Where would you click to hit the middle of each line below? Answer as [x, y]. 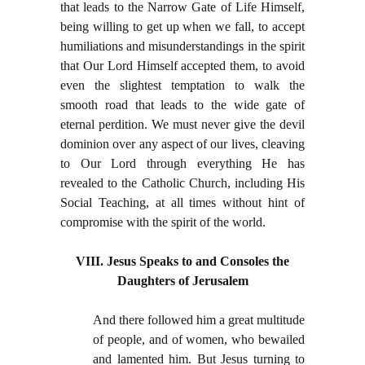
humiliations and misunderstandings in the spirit [182, 46]
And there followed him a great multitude [199, 320]
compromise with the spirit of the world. [163, 222]
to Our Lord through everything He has [182, 164]
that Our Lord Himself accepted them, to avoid [182, 66]
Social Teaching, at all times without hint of [182, 203]
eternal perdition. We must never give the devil [182, 125]
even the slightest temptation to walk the [182, 86]
